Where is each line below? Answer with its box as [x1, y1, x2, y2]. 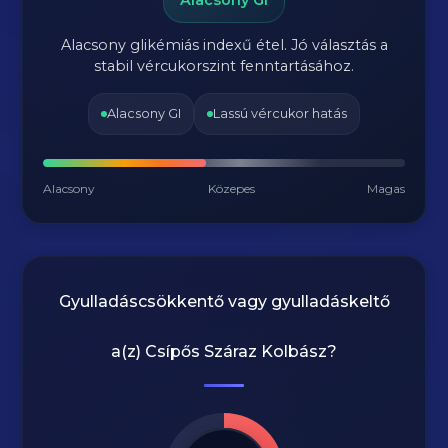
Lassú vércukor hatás [213, 106, 347, 121]
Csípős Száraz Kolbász [145, 342, 327, 361]
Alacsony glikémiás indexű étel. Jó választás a [60, 36, 388, 54]
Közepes [207, 181, 255, 196]
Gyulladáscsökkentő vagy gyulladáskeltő [58, 292, 390, 311]
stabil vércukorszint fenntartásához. [94, 57, 354, 75]
